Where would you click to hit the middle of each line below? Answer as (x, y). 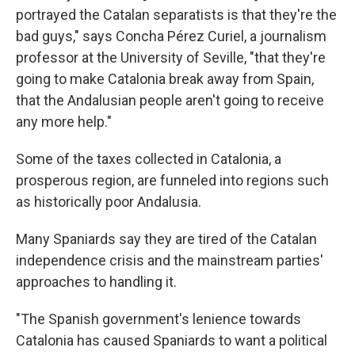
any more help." (64, 121)
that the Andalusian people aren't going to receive (170, 100)
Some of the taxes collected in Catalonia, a (149, 158)
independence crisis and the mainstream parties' (170, 260)
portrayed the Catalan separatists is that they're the (176, 14)
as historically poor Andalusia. (109, 201)
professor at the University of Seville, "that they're (171, 57)
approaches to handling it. (96, 281)
